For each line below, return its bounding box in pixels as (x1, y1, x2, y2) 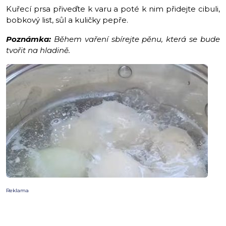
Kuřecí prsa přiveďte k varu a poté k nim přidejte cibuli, (6, 4, 220, 14)
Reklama (6, 187, 29, 194)
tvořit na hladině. (6, 45, 72, 55)
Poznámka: (6, 34, 51, 44)
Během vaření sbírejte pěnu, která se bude (51, 34, 220, 44)
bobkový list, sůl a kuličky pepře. (6, 15, 132, 25)
